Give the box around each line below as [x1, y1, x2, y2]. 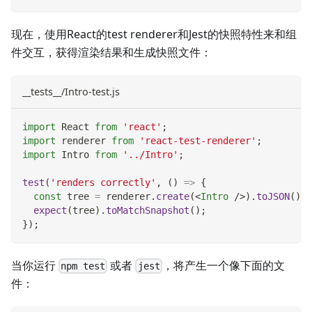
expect [33, 205, 67, 217]
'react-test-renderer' [139, 135, 256, 147]
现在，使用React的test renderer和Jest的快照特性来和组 [11, 26, 297, 42]
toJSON [256, 191, 290, 203]
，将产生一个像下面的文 [162, 258, 285, 274]
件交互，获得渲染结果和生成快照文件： [11, 45, 212, 61]
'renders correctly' [50, 177, 156, 189]
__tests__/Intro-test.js [22, 85, 120, 99]
